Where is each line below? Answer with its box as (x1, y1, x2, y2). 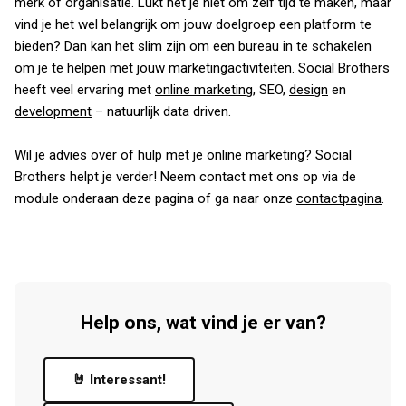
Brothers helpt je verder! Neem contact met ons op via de (14, 169, 356, 185)
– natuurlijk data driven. (92, 103, 231, 120)
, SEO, (253, 82, 289, 98)
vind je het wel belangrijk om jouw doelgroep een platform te (14, 16, 372, 33)
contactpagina (296, 190, 382, 207)
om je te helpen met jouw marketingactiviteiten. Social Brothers (14, 60, 390, 76)
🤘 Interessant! (90, 372, 166, 388)
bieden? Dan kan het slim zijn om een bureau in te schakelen (14, 38, 372, 54)
